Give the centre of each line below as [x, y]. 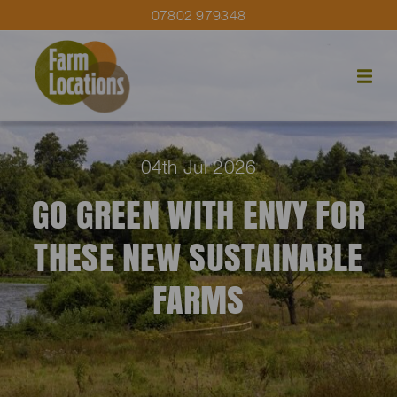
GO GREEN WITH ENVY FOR [198, 214]
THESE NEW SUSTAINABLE [198, 256]
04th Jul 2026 [198, 166]
